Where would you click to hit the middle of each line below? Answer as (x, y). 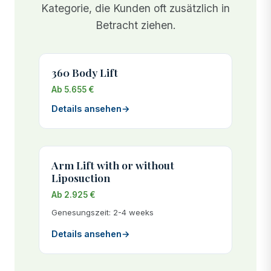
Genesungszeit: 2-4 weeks (103, 212)
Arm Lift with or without (113, 165)
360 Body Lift (85, 72)
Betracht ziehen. (135, 25)
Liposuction (81, 177)
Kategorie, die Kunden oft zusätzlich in (135, 8)
